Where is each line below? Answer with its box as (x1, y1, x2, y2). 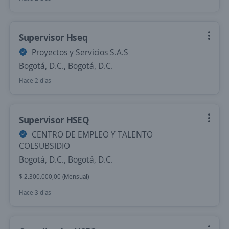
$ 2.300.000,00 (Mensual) (19, 172, 89, 181)
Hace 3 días (19, 188, 51, 197)
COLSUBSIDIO (19, 140, 70, 151)
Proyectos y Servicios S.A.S (30, 47, 128, 58)
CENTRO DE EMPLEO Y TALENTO (30, 129, 153, 140)
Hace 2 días (19, 76, 51, 85)
